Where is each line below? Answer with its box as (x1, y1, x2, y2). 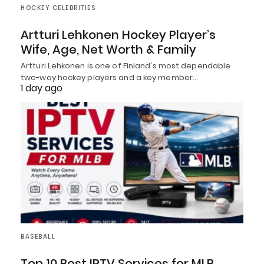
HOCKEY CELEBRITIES (21, 4, 95, 13)
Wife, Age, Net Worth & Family (21, 41, 196, 58)
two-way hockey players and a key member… (21, 72, 199, 84)
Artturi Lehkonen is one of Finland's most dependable (21, 60, 231, 72)
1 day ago (21, 81, 62, 95)
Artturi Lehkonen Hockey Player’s (21, 27, 216, 44)
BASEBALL (21, 232, 55, 241)
